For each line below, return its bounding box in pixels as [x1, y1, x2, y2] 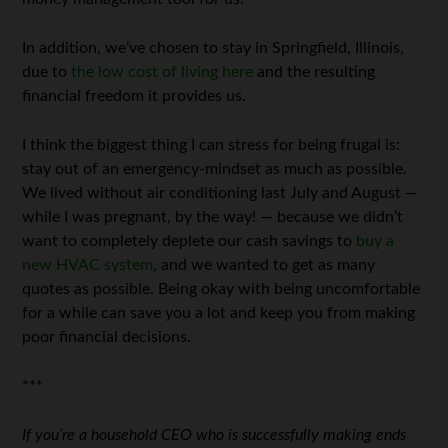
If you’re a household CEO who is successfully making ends [22, 427, 407, 443]
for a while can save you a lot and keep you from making [22, 305, 416, 321]
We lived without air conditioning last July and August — [22, 185, 419, 201]
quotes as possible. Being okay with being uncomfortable [22, 281, 421, 297]
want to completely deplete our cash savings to [22, 233, 357, 249]
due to [22, 64, 72, 80]
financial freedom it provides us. [22, 88, 247, 104]
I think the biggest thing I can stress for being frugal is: [22, 137, 401, 153]
